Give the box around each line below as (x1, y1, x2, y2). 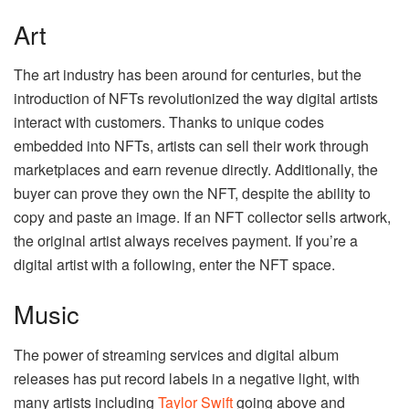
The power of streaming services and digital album (14, 343, 339, 365)
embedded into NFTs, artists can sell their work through (14, 135, 369, 157)
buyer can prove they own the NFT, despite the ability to (14, 183, 371, 204)
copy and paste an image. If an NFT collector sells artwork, (14, 206, 391, 228)
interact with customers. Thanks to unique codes (14, 111, 324, 133)
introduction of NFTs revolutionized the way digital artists (14, 88, 378, 110)
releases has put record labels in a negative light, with (14, 367, 360, 389)
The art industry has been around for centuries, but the (14, 64, 362, 86)
